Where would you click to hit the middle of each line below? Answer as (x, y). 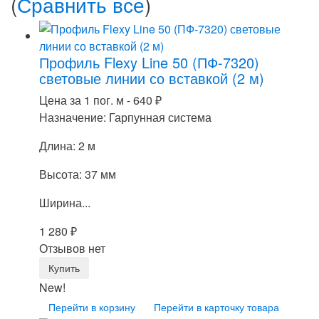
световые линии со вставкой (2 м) (152, 78)
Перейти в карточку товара (216, 307)
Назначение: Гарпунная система (125, 117)
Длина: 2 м (67, 145)
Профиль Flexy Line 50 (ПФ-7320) (149, 62)
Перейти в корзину (92, 307)
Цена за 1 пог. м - (86, 100)
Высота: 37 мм (78, 174)
